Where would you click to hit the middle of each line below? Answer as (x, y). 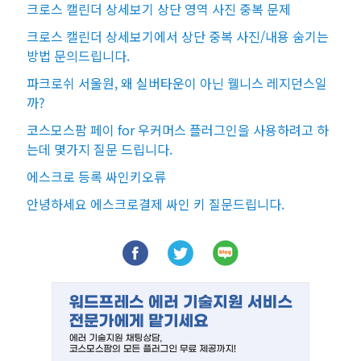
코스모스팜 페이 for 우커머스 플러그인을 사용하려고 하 (178, 130)
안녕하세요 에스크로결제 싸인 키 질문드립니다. (156, 204)
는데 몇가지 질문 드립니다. (100, 149)
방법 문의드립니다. (78, 56)
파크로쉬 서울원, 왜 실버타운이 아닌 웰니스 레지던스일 (177, 83)
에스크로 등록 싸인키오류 (96, 177)
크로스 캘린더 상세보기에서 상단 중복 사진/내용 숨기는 (178, 37)
